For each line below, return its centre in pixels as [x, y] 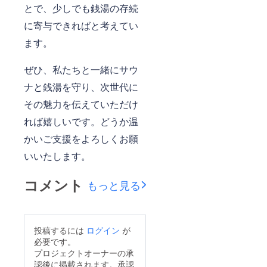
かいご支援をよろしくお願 [81, 139]
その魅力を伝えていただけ [81, 104]
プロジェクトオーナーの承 [84, 253]
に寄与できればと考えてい [81, 26]
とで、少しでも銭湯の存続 [81, 8]
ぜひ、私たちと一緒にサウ [81, 70]
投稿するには [60, 230]
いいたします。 [57, 156]
